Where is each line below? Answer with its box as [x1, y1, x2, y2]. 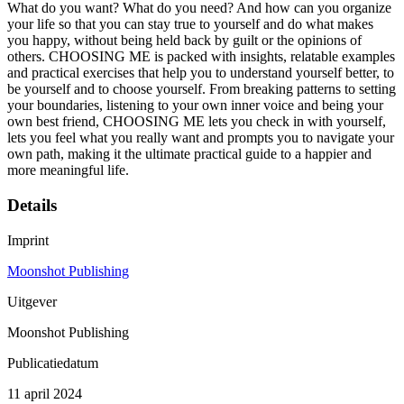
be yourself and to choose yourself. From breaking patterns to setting [7, 81, 396, 97]
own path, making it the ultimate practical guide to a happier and [7, 146, 372, 162]
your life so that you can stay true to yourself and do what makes [7, 16, 373, 32]
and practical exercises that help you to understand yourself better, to [7, 65, 394, 81]
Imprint [7, 232, 49, 248]
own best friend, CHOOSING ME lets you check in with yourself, [7, 114, 386, 130]
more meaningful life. [7, 162, 129, 179]
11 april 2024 [7, 385, 82, 401]
